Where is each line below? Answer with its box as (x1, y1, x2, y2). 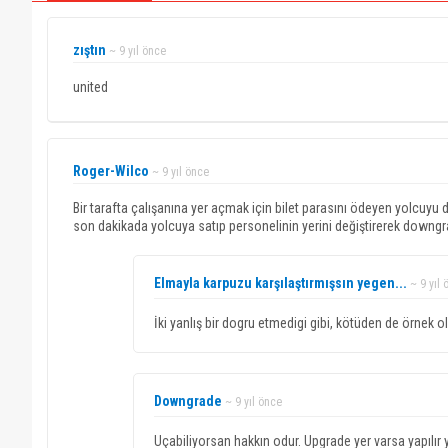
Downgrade (154, 393, 222, 409)
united (73, 79, 108, 95)
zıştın (73, 42, 106, 58)
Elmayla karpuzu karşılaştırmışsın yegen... (154, 275, 407, 291)
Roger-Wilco (73, 163, 149, 179)
